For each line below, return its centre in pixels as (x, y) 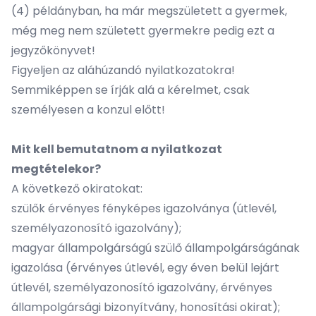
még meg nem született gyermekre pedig (129, 31)
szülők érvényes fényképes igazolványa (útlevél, (144, 208)
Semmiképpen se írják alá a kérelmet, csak (130, 90)
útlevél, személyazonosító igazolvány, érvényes (142, 287)
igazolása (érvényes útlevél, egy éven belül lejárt (145, 268)
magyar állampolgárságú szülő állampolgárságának (156, 248)
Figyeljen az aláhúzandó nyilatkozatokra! (123, 70)
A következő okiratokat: (77, 189)
